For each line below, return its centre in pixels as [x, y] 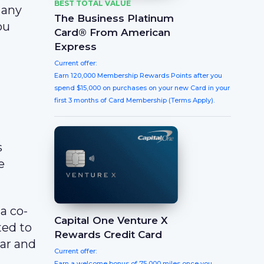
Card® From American [112, 32]
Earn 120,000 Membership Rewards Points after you [138, 75]
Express [75, 47]
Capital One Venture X [111, 221]
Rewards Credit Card [108, 235]
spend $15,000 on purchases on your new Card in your [142, 88]
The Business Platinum [114, 18]
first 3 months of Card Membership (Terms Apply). [134, 100]
